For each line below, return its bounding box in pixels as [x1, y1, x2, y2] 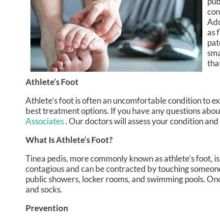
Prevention [26, 203, 68, 214]
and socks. [26, 184, 62, 195]
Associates [26, 116, 65, 127]
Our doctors [69, 116, 112, 127]
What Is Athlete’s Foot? [26, 135, 112, 145]
